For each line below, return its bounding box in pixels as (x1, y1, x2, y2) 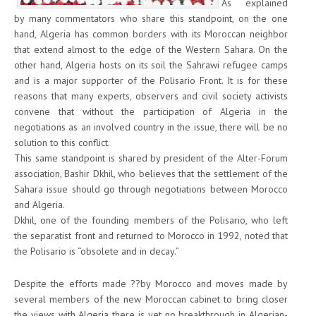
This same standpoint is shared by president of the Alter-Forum (14, 152, 288, 165)
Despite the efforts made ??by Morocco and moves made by (14, 277, 288, 291)
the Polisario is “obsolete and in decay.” (14, 245, 179, 258)
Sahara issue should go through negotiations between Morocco (14, 183, 288, 196)
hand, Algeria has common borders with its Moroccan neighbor (14, 28, 288, 41)
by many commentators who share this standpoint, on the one (14, 12, 288, 25)
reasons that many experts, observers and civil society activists (14, 90, 288, 103)
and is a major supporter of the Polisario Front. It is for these (14, 74, 288, 87)
